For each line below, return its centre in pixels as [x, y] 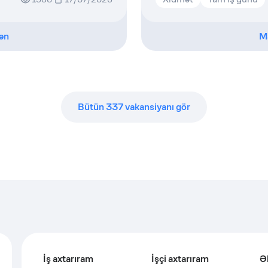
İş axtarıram [68, 259]
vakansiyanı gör [157, 107]
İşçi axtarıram [180, 259]
